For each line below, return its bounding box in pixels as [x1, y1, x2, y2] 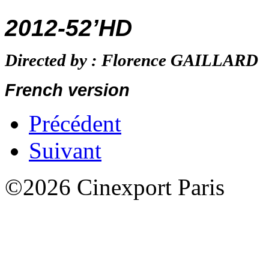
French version [5, 79, 130, 100]
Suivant [29, 137, 101, 163]
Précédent [29, 110, 121, 136]
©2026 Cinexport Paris [5, 174, 225, 200]
